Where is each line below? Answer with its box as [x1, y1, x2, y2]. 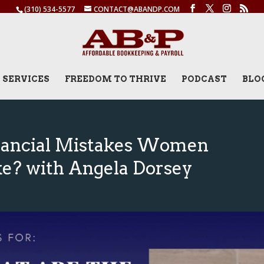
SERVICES [2, 74, 49, 84]
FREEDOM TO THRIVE [64, 74, 166, 84]
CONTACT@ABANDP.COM [94, 4, 180, 14]
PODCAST [181, 74, 227, 84]
